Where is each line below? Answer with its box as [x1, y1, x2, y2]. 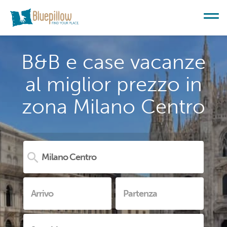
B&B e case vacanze [21, 50, 206, 74]
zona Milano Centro [22, 94, 205, 119]
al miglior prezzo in [25, 72, 202, 96]
